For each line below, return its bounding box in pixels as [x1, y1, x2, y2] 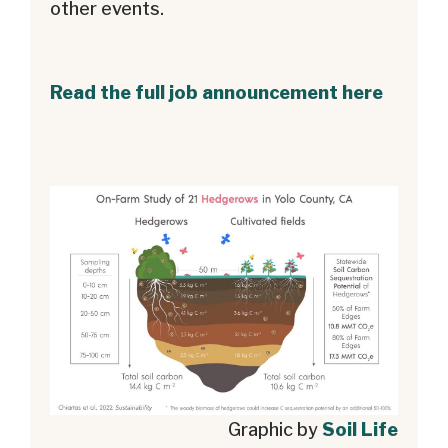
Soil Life [322, 419, 398, 441]
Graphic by [228, 419, 322, 441]
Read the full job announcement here [50, 81, 383, 103]
